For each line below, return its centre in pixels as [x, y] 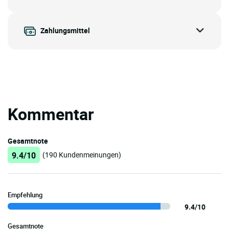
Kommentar [51, 114]
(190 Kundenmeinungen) [82, 155]
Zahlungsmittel [65, 30]
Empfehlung [25, 195]
